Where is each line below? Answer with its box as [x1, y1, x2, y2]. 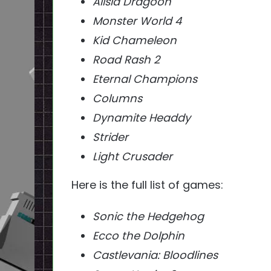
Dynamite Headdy [93, 110, 191, 126]
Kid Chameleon [93, 33, 177, 48]
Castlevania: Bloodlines [93, 247, 218, 263]
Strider [93, 129, 128, 145]
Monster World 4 [93, 13, 181, 29]
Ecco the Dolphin [93, 228, 184, 244]
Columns [93, 91, 142, 106]
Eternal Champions [93, 71, 197, 87]
